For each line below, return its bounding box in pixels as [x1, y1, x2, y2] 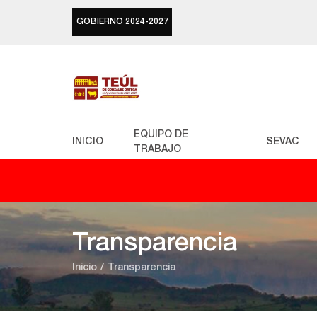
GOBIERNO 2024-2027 [76, 18, 168, 26]
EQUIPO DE [134, 129, 188, 140]
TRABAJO [134, 144, 181, 155]
